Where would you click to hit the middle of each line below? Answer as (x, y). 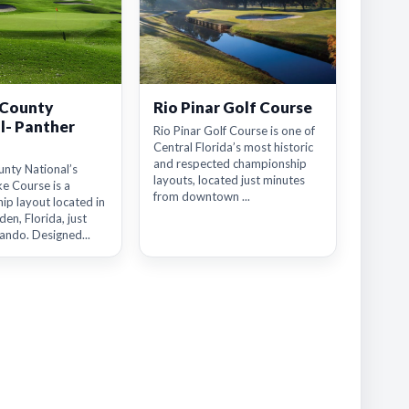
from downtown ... (202, 196)
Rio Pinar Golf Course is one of (235, 131)
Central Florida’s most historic (234, 147)
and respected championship (231, 163)
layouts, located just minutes (230, 180)
